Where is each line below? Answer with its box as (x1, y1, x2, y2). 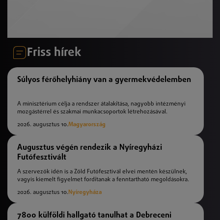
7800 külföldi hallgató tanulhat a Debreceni (17, 211, 171, 219)
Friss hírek (27, 46, 81, 58)
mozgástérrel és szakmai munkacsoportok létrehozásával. (17, 109, 167, 115)
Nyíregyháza (68, 189, 102, 195)
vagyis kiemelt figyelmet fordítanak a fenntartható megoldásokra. (17, 176, 189, 183)
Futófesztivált (17, 153, 66, 161)
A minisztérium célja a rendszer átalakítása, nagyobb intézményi (17, 101, 186, 107)
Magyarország (68, 121, 106, 128)
